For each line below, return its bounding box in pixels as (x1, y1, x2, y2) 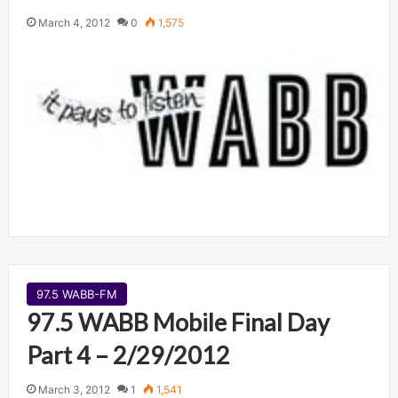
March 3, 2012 (37, 383, 110, 396)
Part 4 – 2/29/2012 (26, 340, 230, 370)
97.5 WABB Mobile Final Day (26, 307, 330, 337)
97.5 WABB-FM (36, 287, 117, 301)
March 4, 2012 (37, 15, 110, 29)
